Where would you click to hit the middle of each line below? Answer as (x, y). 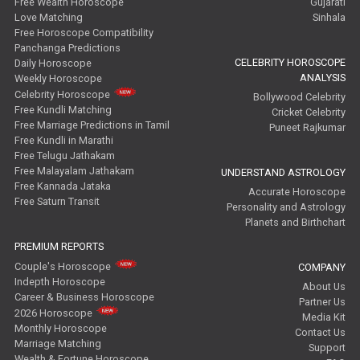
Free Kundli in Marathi (64, 141)
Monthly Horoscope (61, 329)
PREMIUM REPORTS (59, 247)
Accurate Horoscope (297, 192)
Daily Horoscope (53, 63)
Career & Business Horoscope (85, 297)
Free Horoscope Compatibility (84, 33)
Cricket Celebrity (309, 112)
